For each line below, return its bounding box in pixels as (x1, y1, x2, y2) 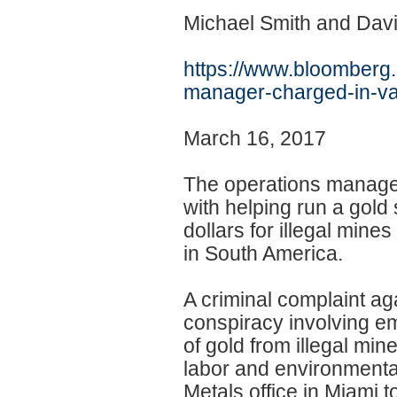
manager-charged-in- (183, 80, 378, 104)
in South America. (183, 241, 343, 265)
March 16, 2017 (183, 126, 326, 150)
